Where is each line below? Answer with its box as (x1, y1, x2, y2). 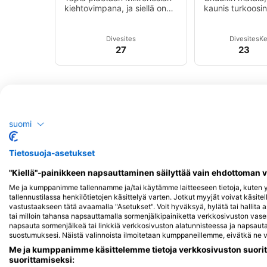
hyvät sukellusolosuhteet (64, 13, 160, 23)
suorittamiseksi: (9, 255, 74, 265)
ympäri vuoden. (64, 23, 125, 33)
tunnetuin (204, 23, 241, 33)
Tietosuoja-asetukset (9, 148, 95, 159)
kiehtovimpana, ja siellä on (64, 2, 166, 13)
